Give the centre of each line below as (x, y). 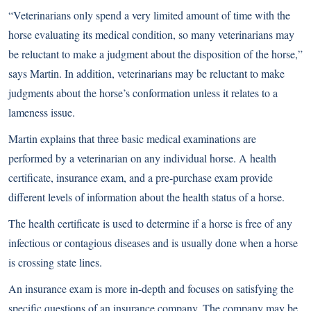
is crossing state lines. (55, 262)
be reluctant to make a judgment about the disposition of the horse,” (155, 54)
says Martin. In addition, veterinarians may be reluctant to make (146, 74)
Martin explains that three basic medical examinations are (132, 139)
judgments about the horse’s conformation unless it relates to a (143, 93)
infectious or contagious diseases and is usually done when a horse (153, 243)
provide (255, 178)
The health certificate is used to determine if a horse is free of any (150, 224)
